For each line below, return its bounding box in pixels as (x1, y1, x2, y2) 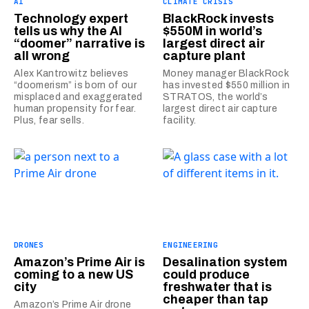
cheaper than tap (163, 292, 268, 306)
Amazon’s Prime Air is (14, 255, 145, 269)
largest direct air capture (163, 103, 278, 114)
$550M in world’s (163, 23, 262, 38)
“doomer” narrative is (14, 36, 145, 50)
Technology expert (14, 11, 128, 26)
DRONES (14, 239, 44, 250)
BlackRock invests (163, 11, 274, 26)
